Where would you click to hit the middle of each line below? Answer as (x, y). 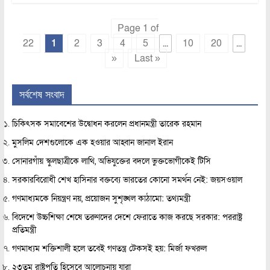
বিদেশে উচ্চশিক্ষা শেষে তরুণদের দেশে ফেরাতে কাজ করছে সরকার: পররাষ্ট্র (127, 218)
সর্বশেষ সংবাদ (42, 94)
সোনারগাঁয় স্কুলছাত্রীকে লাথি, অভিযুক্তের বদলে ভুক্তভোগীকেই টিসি (111, 162)
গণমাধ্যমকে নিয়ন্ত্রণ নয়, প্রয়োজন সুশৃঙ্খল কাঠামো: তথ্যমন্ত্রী (101, 199)
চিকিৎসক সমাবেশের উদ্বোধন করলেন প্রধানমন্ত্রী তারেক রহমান (106, 124)
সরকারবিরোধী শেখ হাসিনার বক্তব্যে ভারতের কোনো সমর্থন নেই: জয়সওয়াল (127, 180)
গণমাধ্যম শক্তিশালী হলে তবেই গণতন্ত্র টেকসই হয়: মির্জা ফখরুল (109, 249)
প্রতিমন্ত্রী (24, 230)
